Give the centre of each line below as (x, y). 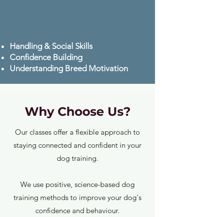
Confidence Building (46, 57)
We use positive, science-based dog (77, 184)
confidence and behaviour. (77, 210)
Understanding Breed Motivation (69, 68)
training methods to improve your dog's (77, 197)
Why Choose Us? (77, 111)
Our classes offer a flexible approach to (77, 132)
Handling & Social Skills (51, 46)
